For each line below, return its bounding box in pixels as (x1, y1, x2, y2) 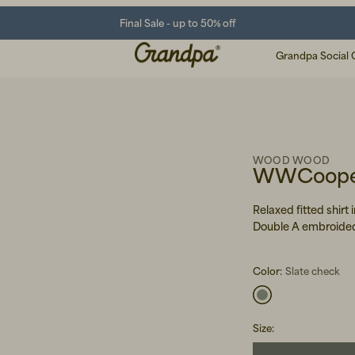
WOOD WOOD (253, 154, 330, 167)
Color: (253, 265, 282, 278)
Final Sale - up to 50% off (120, 16, 235, 29)
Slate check (285, 265, 340, 278)
